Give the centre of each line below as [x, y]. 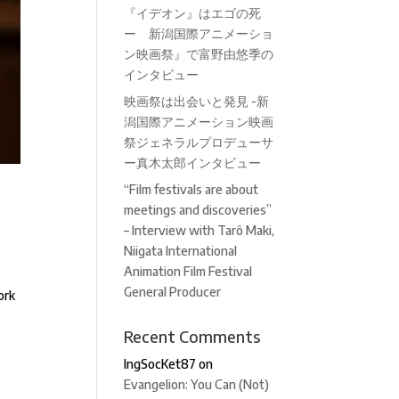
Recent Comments [192, 336]
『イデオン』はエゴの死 [199, 13]
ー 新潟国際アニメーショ [199, 33]
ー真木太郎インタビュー [193, 163]
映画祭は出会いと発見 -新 [197, 101]
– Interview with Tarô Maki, [199, 230]
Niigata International [181, 251]
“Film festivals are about [191, 189]
